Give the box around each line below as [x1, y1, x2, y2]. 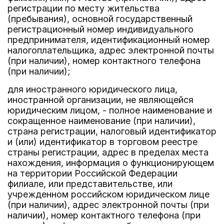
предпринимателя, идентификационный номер [7, 34, 210, 45]
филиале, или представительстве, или [7, 178, 172, 189]
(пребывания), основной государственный [7, 13, 192, 24]
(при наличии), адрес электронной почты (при [7, 199, 209, 210]
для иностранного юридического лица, [7, 84, 177, 94]
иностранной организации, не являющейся [7, 94, 193, 105]
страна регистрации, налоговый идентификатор [7, 126, 216, 136]
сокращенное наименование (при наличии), [7, 115, 195, 126]
